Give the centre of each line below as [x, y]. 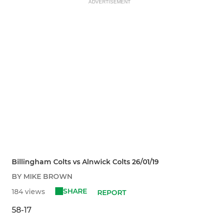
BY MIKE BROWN [42, 177]
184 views [28, 192]
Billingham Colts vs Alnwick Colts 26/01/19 [85, 162]
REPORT [112, 193]
